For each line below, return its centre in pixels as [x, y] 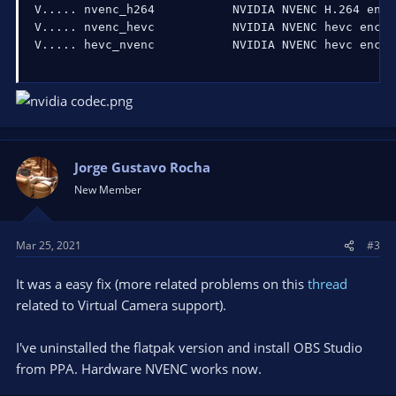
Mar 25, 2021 [49, 245]
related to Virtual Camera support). [121, 305]
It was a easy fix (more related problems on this [162, 284]
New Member [108, 189]
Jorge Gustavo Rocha [142, 167]
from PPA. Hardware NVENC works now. [139, 369]
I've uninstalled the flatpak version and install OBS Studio [189, 347]
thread [327, 284]
